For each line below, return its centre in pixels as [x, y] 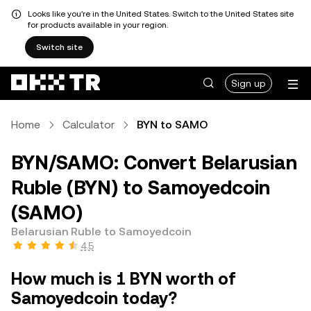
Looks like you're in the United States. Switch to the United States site [161, 14]
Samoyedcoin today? [94, 299]
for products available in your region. [98, 25]
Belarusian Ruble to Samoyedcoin [101, 232]
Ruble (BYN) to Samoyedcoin [141, 187]
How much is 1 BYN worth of [124, 279]
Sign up [249, 83]
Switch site [59, 47]
